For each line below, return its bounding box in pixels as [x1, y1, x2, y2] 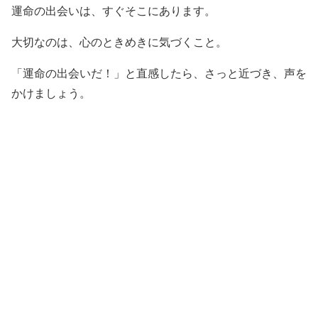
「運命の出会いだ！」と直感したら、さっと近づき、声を [11, 67, 307, 79]
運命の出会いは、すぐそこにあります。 [11, 5, 216, 17]
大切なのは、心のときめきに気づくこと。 [11, 36, 227, 48]
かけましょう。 [11, 87, 91, 99]
